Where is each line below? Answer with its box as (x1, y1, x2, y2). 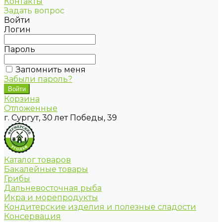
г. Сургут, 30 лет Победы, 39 (4, 113, 117, 123)
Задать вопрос (4, 6, 64, 16)
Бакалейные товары (4, 165, 88, 174)
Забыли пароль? (4, 74, 72, 84)
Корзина (4, 94, 40, 104)
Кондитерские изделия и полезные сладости (4, 202, 196, 212)
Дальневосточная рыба (4, 183, 102, 193)
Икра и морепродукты (4, 193, 98, 203)
